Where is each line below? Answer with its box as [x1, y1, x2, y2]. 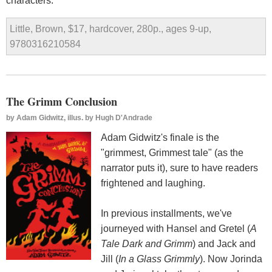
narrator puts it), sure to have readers [101, 163, 258, 174]
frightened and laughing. [101, 178, 205, 189]
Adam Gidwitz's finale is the [101, 132, 219, 143]
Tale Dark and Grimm [101, 239, 192, 250]
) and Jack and [192, 239, 256, 250]
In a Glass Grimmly [118, 254, 200, 265]
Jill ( [101, 254, 118, 265]
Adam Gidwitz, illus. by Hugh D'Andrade [16, 114, 152, 123]
